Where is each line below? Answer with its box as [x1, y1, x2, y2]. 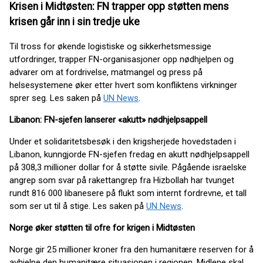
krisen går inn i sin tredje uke [9, 15, 140, 28]
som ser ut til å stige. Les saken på [9, 200, 146, 211]
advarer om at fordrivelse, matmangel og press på [9, 66, 203, 77]
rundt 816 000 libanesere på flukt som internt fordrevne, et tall [9, 187, 247, 198]
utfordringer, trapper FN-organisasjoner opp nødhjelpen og [9, 53, 234, 65]
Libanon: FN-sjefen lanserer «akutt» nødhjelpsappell [9, 114, 207, 125]
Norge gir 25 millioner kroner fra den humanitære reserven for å [9, 244, 254, 255]
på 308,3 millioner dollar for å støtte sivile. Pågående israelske [9, 161, 247, 173]
